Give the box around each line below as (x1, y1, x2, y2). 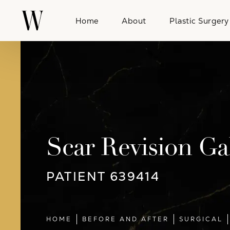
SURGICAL (179, 215, 223, 224)
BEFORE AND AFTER (82, 215, 169, 224)
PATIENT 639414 (46, 168, 160, 184)
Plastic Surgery (169, 15, 229, 26)
